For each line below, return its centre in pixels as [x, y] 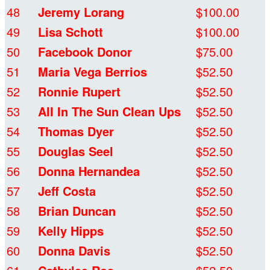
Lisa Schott [71, 32]
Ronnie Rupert [79, 92]
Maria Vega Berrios [93, 72]
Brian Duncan [77, 211]
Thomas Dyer [76, 131]
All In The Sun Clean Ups [109, 111]
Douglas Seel [76, 151]
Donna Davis [74, 251]
